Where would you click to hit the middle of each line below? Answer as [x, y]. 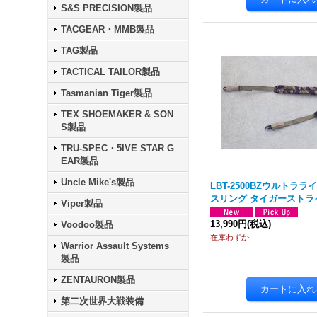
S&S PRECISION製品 [107, 8]
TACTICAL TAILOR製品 [111, 72]
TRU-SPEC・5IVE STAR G [118, 148]
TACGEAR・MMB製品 [108, 29]
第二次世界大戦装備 [103, 301]
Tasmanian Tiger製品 [107, 93]
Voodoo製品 [87, 225]
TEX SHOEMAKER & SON [117, 114]
